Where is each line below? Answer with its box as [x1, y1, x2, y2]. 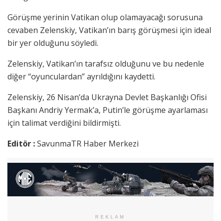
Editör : [7, 138, 37, 149]
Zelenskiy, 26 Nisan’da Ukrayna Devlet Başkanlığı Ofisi [7, 92, 207, 103]
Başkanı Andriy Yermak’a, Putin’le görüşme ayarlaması [7, 105, 208, 116]
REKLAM [95, 215, 126, 220]
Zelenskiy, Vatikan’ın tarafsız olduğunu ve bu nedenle [7, 58, 204, 70]
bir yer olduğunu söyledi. [7, 37, 98, 49]
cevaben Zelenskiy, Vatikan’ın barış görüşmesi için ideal [7, 25, 211, 36]
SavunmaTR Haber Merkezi [37, 138, 139, 149]
